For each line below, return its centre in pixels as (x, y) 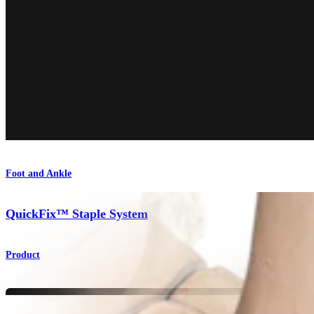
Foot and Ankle (39, 173)
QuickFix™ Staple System (77, 214)
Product (23, 255)
